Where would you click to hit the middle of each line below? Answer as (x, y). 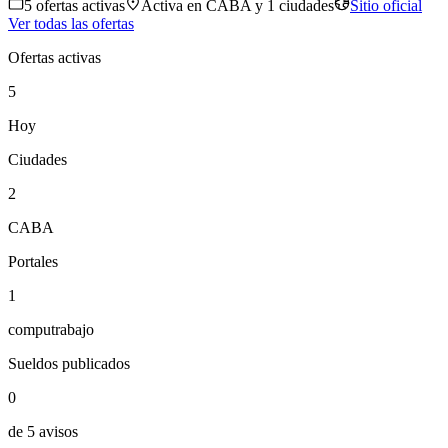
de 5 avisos (43, 432)
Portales (33, 262)
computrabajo (51, 330)
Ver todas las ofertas (71, 24)
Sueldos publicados (69, 364)
